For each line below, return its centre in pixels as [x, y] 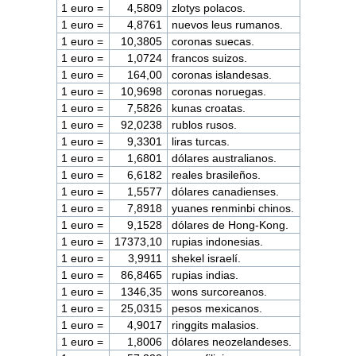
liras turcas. [201, 142]
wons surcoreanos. [220, 292]
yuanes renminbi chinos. [233, 209]
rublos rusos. [205, 125]
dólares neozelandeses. [232, 342]
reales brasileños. [217, 175]
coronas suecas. [213, 42]
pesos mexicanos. [217, 309]
